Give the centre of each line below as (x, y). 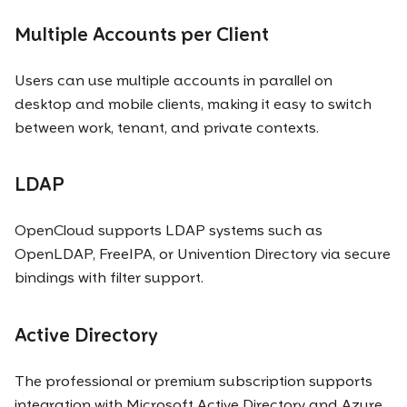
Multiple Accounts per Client (142, 34)
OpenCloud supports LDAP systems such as (169, 231)
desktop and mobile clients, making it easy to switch (193, 104)
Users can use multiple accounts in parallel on (174, 80)
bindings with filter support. (109, 278)
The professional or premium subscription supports (194, 381)
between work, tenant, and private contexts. (167, 127)
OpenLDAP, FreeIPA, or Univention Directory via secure (203, 254)
